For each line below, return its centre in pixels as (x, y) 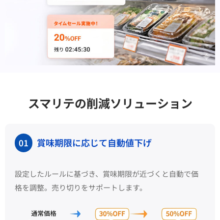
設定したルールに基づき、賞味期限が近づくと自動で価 (107, 174)
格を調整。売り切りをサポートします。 (81, 188)
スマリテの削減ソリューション (110, 103)
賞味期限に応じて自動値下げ (93, 143)
